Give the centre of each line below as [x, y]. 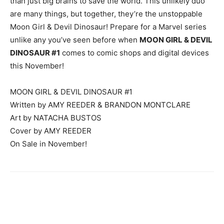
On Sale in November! [48, 144]
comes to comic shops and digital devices [134, 53]
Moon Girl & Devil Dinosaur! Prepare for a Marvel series [108, 27]
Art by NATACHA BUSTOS [56, 118]
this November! [37, 66]
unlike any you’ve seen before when [75, 40]
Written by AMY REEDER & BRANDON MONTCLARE [100, 105]
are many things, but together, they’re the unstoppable [106, 14]
